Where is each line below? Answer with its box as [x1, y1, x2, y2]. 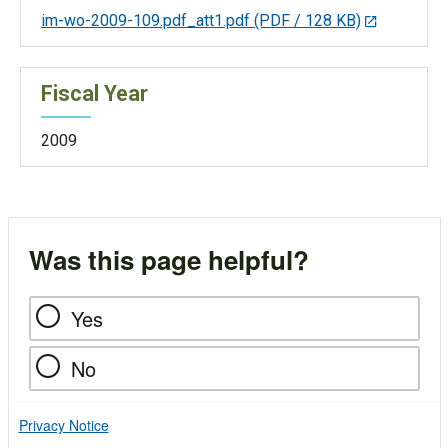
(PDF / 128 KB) [254, 10, 361, 30]
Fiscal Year [41, 80, 148, 106]
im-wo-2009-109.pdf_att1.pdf [41, 10, 250, 30]
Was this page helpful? [28, 241, 309, 279]
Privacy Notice [18, 415, 109, 436]
